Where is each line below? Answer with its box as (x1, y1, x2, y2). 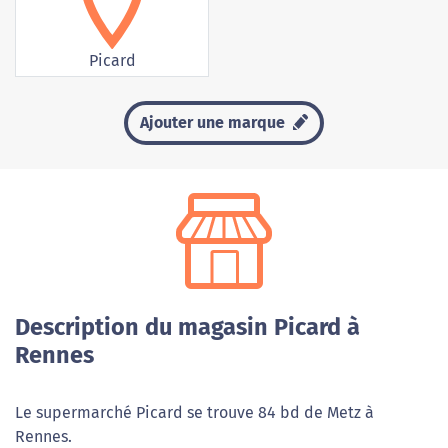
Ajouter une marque (140, 113, 290, 133)
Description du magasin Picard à (15, 313, 360, 342)
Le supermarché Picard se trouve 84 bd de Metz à (15, 403, 374, 423)
